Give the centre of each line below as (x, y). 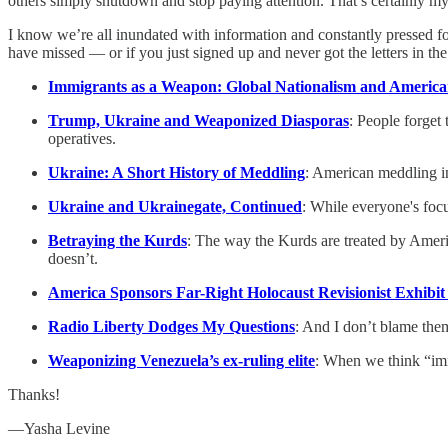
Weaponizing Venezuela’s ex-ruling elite (181, 360)
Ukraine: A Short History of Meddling (176, 172)
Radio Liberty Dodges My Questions (171, 326)
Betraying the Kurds (117, 240)
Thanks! (34, 394)
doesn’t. (73, 258)
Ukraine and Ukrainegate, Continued (175, 206)
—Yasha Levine (59, 428)
